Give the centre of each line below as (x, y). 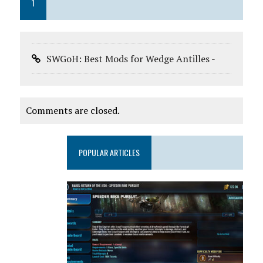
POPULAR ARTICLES (109, 153)
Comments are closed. (73, 111)
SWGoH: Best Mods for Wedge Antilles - (131, 59)
